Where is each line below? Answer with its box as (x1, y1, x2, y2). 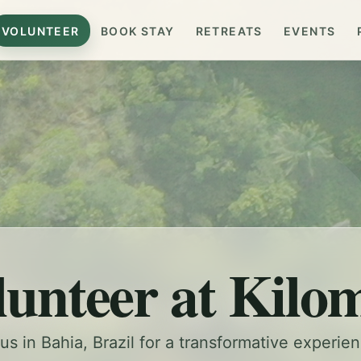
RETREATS (195, 23, 263, 38)
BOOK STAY (100, 23, 175, 38)
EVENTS (284, 23, 336, 38)
